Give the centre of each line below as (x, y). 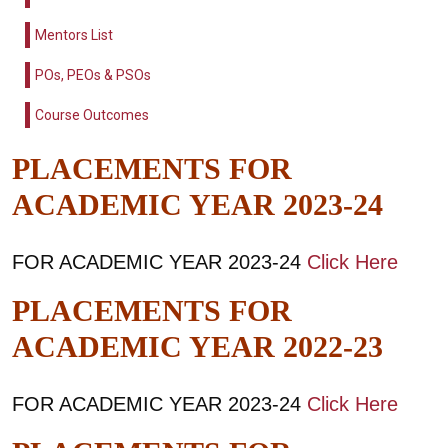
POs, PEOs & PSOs (93, 75)
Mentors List (74, 35)
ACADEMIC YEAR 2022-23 (197, 346)
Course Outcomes (92, 115)
